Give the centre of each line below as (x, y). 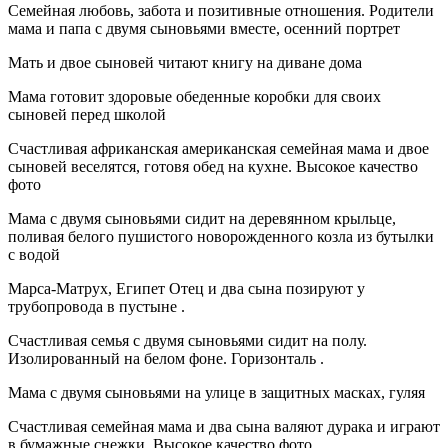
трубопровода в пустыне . (96, 306)
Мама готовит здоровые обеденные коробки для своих (194, 96)
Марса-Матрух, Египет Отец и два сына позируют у (186, 288)
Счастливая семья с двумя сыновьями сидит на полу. (187, 340)
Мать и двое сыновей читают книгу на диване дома (185, 62)
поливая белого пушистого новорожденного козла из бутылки (221, 236)
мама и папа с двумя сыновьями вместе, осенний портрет (204, 28)
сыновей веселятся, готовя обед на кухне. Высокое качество (213, 166)
